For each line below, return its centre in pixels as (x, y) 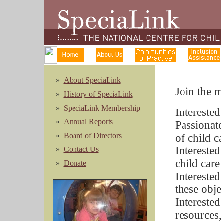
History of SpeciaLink (98, 94)
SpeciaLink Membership (102, 108)
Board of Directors (92, 135)
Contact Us (81, 149)
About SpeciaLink (92, 80)
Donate (75, 163)
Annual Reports (88, 122)
